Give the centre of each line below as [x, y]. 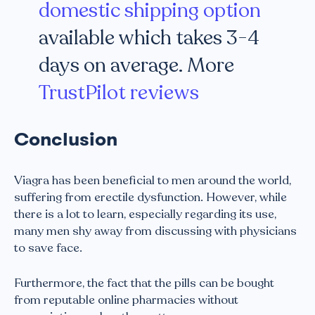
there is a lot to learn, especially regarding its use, [145, 214]
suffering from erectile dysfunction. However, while [150, 198]
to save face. [48, 248]
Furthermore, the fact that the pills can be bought [144, 283]
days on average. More [136, 66]
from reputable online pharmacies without [126, 300]
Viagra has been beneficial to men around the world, [153, 181]
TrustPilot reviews [119, 93]
